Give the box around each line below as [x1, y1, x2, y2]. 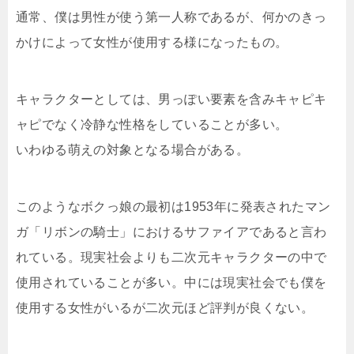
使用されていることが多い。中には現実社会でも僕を [16, 276, 327, 289]
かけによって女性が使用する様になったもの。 [16, 36, 288, 49]
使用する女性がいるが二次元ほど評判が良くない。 [16, 301, 314, 314]
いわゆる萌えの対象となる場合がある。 [16, 143, 250, 156]
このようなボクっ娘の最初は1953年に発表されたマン [16, 200, 331, 213]
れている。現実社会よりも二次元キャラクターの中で [16, 250, 327, 264]
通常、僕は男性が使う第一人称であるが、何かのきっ [16, 10, 327, 24]
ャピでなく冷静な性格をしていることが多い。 [16, 118, 288, 131]
